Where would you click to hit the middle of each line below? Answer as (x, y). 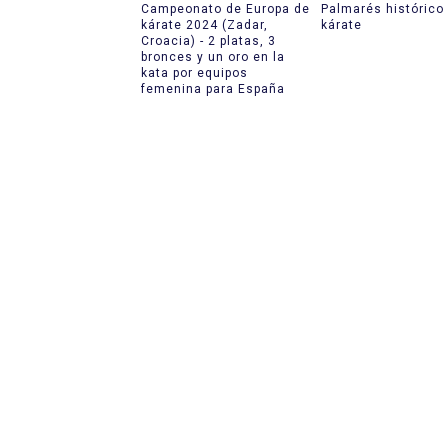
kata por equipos (194, 72)
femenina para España (212, 88)
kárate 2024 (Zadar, (204, 24)
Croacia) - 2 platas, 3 (208, 40)
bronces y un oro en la (212, 56)
